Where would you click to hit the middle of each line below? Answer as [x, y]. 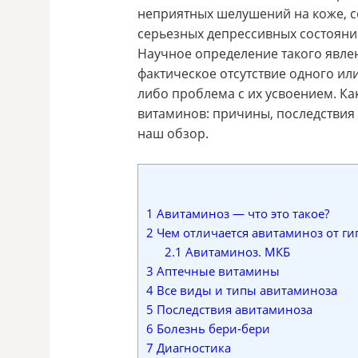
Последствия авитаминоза [233, 310]
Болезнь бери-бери [212, 329]
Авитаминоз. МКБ [236, 252]
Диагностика [192, 348]
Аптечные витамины [217, 271]
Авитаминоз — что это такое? [241, 214]
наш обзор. [173, 133]
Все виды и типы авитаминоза [245, 290]
